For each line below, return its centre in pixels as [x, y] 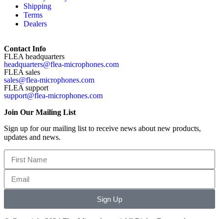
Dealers [35, 24]
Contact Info [25, 49]
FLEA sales [22, 72]
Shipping [37, 6]
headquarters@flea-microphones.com [61, 64]
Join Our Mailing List [40, 112]
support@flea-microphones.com [53, 96]
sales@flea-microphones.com [49, 80]
